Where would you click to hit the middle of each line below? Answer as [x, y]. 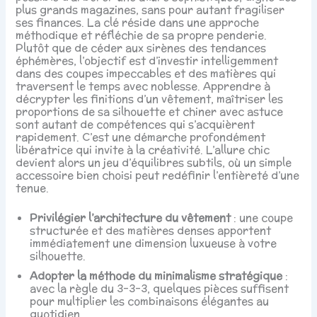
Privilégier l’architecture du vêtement [131, 217]
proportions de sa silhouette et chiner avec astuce [150, 112]
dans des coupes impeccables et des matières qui [146, 74]
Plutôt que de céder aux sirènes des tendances [141, 48]
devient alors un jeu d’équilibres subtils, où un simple [154, 163]
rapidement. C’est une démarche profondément [141, 137]
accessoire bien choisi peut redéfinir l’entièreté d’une [158, 175]
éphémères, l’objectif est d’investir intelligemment [147, 61]
